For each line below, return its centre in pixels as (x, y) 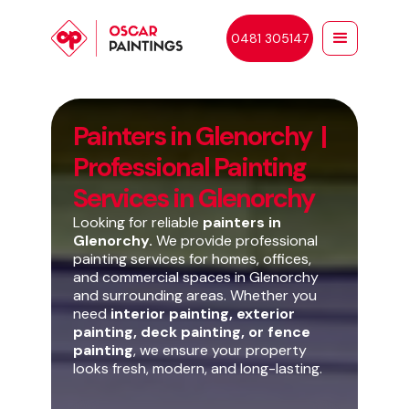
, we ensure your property (220, 350)
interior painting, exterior (203, 314)
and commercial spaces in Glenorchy (196, 277)
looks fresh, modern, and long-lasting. (198, 368)
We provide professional (235, 241)
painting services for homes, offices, (192, 259)
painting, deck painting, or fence (192, 332)
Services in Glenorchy (194, 198)
